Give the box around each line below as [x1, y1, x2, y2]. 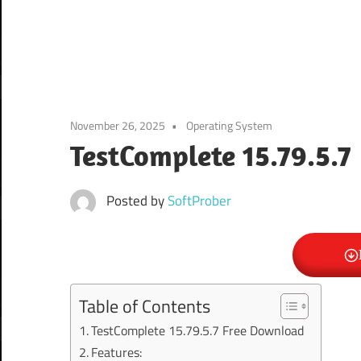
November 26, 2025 [70, 117, 165, 135]
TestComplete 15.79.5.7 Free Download [91, 321, 305, 341]
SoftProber [167, 190, 231, 212]
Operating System [186, 117, 272, 135]
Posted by [106, 190, 168, 212]
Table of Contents [79, 293, 210, 320]
